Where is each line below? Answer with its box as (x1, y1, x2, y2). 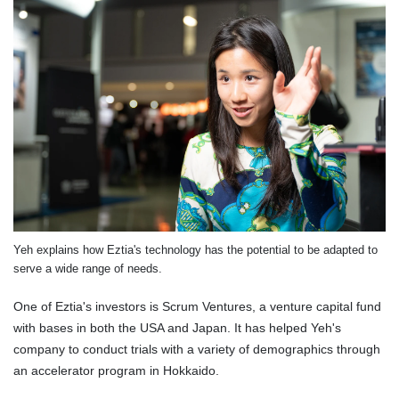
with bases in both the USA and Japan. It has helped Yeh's (13, 320, 341, 335)
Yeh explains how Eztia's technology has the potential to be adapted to (13, 242, 378, 256)
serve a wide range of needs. (13, 261, 162, 275)
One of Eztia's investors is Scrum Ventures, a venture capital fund (13, 298, 381, 313)
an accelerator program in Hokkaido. (13, 362, 219, 378)
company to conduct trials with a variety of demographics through (13, 341, 380, 356)
